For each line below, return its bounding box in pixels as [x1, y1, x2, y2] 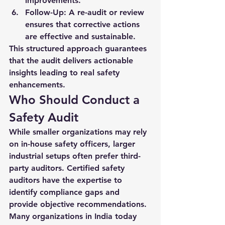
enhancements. [9, 80, 65, 89]
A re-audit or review [66, 8, 147, 17]
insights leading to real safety [9, 68, 122, 77]
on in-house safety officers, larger [9, 139, 138, 149]
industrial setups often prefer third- [9, 151, 141, 161]
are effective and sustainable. [25, 32, 136, 41]
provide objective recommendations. [9, 199, 149, 209]
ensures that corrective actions [25, 20, 142, 29]
